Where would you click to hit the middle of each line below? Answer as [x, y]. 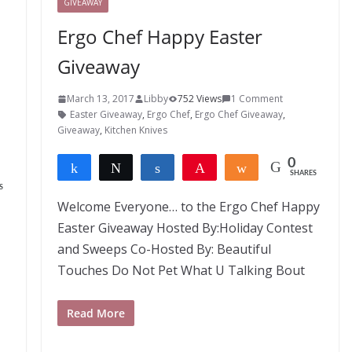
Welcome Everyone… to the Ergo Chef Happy [188, 207]
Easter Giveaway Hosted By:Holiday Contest [185, 228]
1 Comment [257, 99]
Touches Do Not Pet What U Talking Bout [181, 270]
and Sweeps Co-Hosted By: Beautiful [164, 249]
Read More [95, 313]
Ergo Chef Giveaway [238, 114]
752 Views [199, 99]
